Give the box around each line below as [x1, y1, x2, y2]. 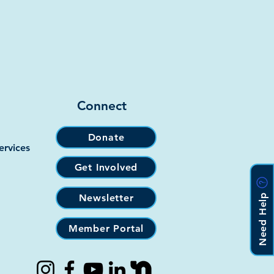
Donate [87, 131, 125, 143]
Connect [77, 97, 127, 113]
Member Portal [68, 222, 144, 234]
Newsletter [78, 191, 134, 204]
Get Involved [74, 161, 138, 173]
